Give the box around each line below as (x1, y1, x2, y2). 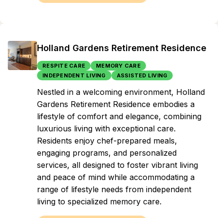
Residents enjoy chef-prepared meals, (37, 136, 177, 145)
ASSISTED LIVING (116, 72, 168, 79)
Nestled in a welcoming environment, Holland (37, 87, 205, 97)
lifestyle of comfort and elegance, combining (37, 111, 201, 121)
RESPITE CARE (42, 62, 85, 69)
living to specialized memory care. (37, 197, 162, 206)
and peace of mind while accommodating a (37, 172, 195, 182)
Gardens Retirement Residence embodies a (37, 99, 195, 109)
